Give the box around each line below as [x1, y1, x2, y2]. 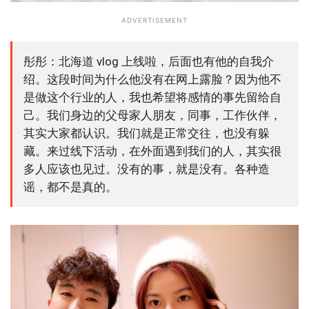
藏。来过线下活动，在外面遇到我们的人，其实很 [23, 144, 281, 159]
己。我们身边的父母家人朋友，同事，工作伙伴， [23, 108, 281, 123]
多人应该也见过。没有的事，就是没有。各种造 [23, 162, 270, 177]
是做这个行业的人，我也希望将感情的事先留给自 [23, 90, 281, 105]
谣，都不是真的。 [23, 180, 117, 195]
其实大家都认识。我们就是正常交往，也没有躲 [23, 126, 270, 141]
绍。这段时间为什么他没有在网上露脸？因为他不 [23, 72, 281, 87]
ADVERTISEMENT [121, 16, 188, 25]
